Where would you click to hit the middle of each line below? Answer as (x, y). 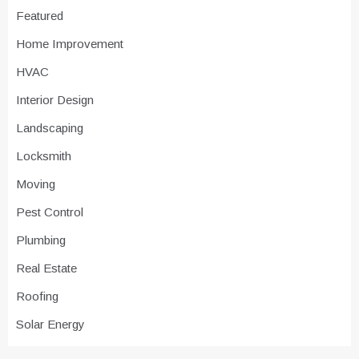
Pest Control (50, 212)
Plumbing (41, 240)
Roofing (37, 296)
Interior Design (55, 100)
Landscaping (50, 128)
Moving (36, 184)
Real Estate (46, 268)
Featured (40, 16)
